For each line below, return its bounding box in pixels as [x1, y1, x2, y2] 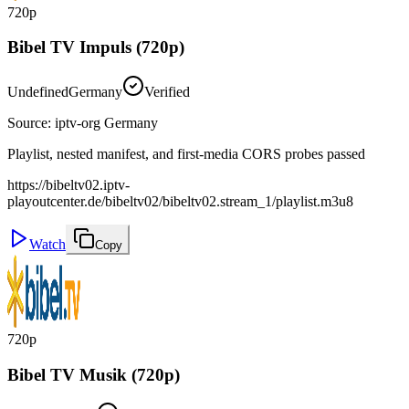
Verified [144, 83, 190, 100]
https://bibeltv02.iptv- [7, 176, 130, 193]
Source [7, 114, 47, 131]
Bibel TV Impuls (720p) [7, 37, 184, 58]
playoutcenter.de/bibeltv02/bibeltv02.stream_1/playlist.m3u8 [7, 193, 353, 209]
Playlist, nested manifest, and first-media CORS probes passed [7, 145, 365, 162]
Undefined [7, 83, 68, 100]
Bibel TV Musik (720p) [7, 364, 180, 384]
